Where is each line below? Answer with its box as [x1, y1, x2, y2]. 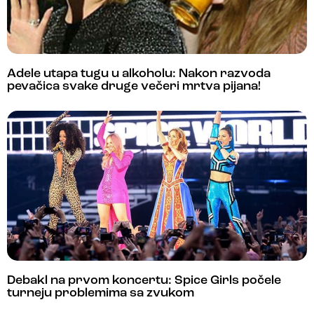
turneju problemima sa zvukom [7, 287, 194, 301]
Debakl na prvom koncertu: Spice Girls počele [7, 274, 281, 288]
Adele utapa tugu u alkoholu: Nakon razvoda [7, 67, 271, 81]
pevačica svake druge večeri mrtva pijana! [7, 80, 261, 94]
